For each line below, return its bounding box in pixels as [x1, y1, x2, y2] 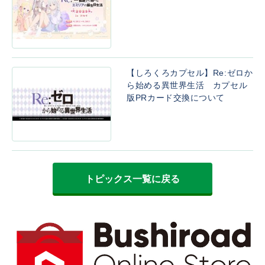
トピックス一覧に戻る [85, 174, 180, 184]
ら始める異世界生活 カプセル [127, 80, 248, 90]
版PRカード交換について [127, 93, 225, 102]
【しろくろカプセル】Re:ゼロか [127, 68, 253, 77]
